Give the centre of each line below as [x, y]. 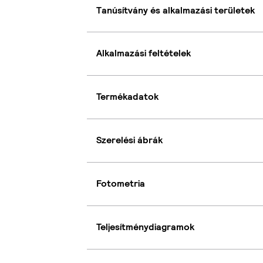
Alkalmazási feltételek [144, 53]
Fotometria [121, 184]
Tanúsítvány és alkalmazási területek [176, 10]
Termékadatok [127, 97]
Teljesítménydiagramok [145, 227]
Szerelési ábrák [129, 140]
